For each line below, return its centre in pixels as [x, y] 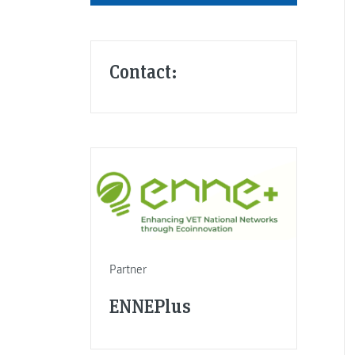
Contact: [143, 71]
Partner [128, 269]
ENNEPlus [150, 305]
